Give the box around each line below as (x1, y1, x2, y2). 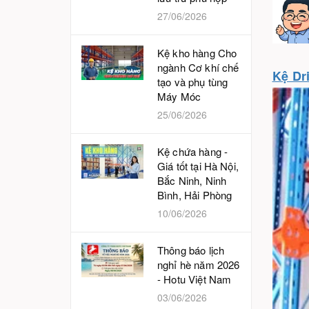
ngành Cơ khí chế (157, 60, 239, 74)
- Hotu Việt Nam (157, 272, 232, 286)
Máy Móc (157, 89, 201, 103)
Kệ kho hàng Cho (157, 46, 237, 60)
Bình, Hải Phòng (157, 188, 232, 202)
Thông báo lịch (157, 243, 225, 257)
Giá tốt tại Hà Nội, (157, 159, 239, 173)
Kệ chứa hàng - (157, 144, 228, 159)
